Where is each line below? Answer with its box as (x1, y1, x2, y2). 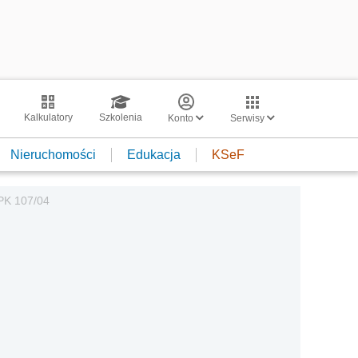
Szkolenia (98, 112, 142, 123)
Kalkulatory (23, 112, 73, 123)
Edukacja (127, 147, 181, 161)
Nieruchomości (10, 147, 96, 161)
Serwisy (230, 113, 267, 124)
